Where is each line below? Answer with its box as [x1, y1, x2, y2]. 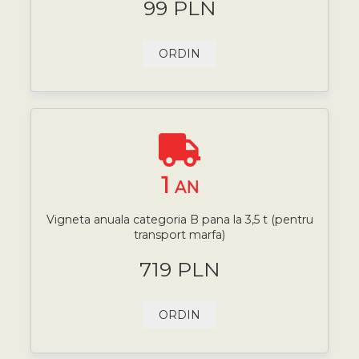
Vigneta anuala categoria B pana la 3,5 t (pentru [46, 212, 313, 228]
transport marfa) [134, 228, 225, 243]
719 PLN [139, 256, 220, 281]
